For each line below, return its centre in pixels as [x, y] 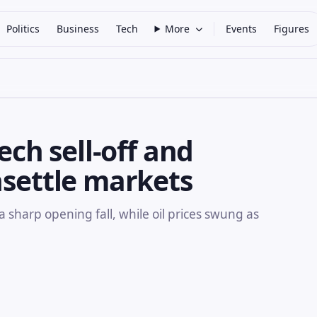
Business [77, 29]
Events [242, 29]
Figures [292, 29]
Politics [23, 29]
